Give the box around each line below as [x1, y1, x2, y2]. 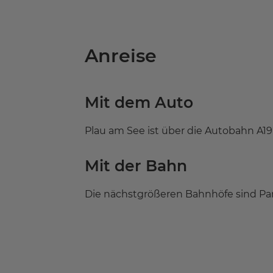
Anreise [84, 44, 157, 67]
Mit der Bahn [84, 156, 187, 175]
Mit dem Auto [84, 93, 193, 112]
